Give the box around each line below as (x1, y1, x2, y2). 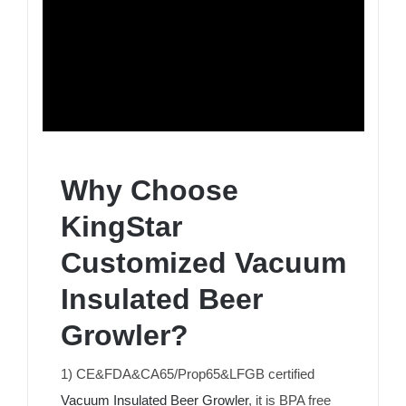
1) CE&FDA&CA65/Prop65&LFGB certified (60, 366, 314, 382)
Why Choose (60, 174, 238, 208)
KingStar (60, 210, 182, 244)
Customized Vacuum (60, 246, 346, 280)
